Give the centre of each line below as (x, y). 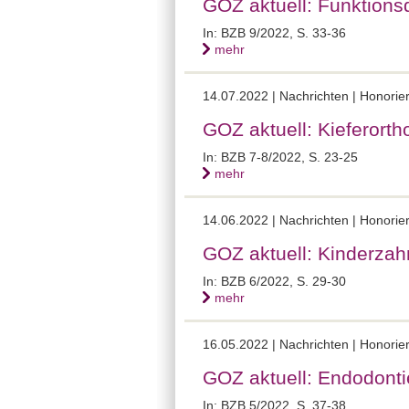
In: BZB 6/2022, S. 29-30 (274, 281)
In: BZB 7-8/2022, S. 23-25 (280, 157)
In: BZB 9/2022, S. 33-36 (274, 32)
